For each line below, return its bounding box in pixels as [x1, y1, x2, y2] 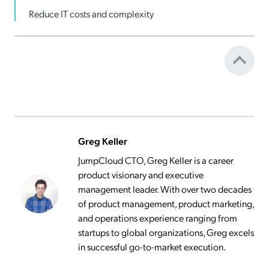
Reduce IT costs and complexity [29, 7, 154, 20]
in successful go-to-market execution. [78, 240, 226, 253]
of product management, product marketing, [78, 196, 254, 210]
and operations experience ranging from [78, 211, 237, 224]
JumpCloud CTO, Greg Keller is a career [78, 153, 234, 166]
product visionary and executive [78, 168, 204, 181]
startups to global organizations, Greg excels [78, 225, 254, 238]
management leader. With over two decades [78, 182, 252, 195]
